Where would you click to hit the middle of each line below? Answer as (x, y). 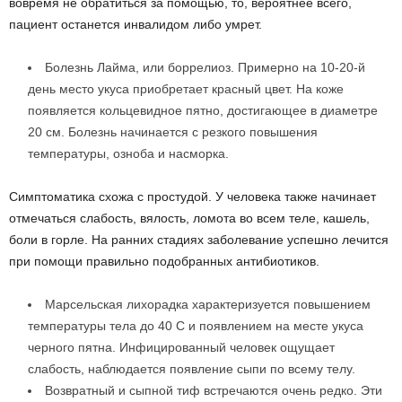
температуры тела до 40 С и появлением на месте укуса (196, 326)
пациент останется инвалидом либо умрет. (135, 24)
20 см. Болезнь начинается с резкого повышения (173, 132)
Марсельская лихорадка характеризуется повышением (208, 304)
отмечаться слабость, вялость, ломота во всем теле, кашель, (189, 218)
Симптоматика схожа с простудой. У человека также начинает (192, 197)
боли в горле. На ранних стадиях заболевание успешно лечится (199, 240)
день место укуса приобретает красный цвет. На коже (186, 89)
